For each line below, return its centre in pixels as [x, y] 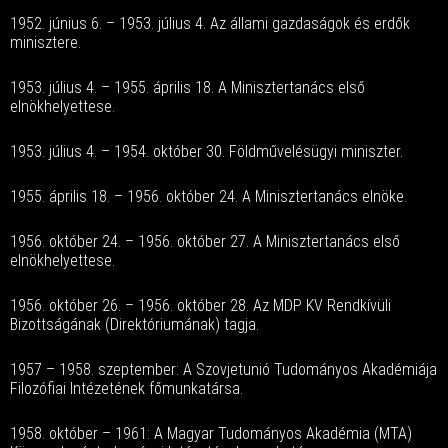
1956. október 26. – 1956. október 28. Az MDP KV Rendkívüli [200, 305]
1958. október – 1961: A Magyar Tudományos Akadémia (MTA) [211, 433]
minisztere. [45, 42]
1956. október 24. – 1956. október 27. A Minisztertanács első [205, 241]
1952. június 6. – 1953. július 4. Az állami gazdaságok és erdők [210, 23]
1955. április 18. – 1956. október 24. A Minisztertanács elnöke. [208, 196]
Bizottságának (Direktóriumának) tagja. [134, 324]
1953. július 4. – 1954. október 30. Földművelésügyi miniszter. [206, 151]
